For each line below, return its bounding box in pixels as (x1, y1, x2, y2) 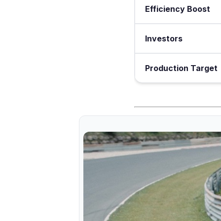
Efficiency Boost (145, 3, 210, 14)
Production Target (145, 63, 218, 73)
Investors (145, 33, 183, 43)
